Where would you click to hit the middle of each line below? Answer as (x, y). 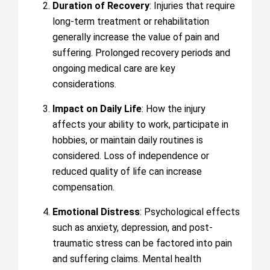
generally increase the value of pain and (136, 37)
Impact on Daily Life (97, 109)
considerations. (84, 84)
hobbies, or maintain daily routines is (128, 140)
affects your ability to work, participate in (140, 124)
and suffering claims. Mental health (127, 259)
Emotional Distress (96, 212)
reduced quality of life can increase (127, 171)
